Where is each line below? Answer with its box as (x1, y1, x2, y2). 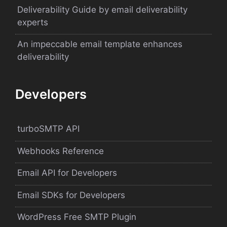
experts (17, 17, 48, 27)
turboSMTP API (17, 124, 80, 134)
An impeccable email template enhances (17, 39, 182, 50)
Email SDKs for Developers (17, 190, 125, 200)
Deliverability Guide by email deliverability (17, 4, 187, 15)
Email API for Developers (17, 168, 117, 178)
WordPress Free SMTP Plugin (17, 212, 136, 222)
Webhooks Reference (17, 145, 104, 156)
